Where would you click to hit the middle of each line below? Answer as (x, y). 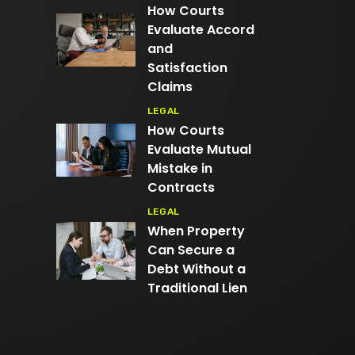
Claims (170, 86)
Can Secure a (191, 250)
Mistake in (180, 168)
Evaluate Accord (201, 29)
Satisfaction (187, 67)
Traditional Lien (197, 288)
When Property (196, 231)
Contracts (181, 187)
